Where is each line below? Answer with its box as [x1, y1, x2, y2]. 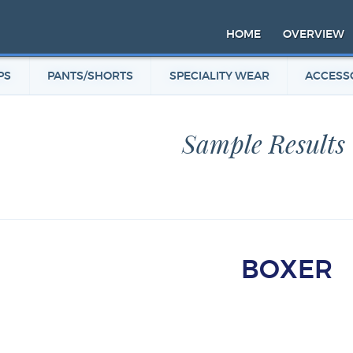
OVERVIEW [283, 29, 344, 40]
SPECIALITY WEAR [169, 71, 269, 82]
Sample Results [181, 132, 345, 158]
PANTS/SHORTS [47, 71, 134, 82]
